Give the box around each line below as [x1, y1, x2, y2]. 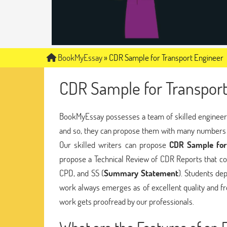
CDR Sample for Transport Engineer [109, 52, 223, 63]
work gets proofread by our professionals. [59, 195, 194, 207]
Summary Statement [104, 167, 178, 179]
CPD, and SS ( [59, 167, 104, 179]
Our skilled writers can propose [59, 138, 169, 150]
